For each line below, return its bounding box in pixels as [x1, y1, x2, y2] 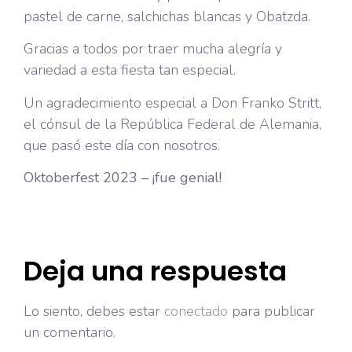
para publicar [228, 301, 315, 321]
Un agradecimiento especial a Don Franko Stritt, [24, 93, 321, 112]
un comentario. [24, 322, 115, 342]
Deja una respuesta [24, 251, 287, 290]
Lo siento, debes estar [24, 301, 164, 321]
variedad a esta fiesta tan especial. [24, 60, 236, 80]
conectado [164, 301, 228, 321]
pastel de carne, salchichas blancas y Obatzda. [24, 6, 310, 26]
